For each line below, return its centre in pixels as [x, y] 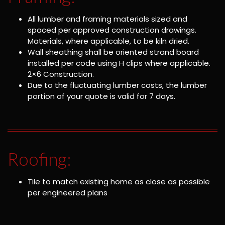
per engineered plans [68, 193]
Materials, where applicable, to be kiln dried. [108, 41]
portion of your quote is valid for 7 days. [101, 96]
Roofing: [39, 159]
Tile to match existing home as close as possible [119, 182]
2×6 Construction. [61, 74]
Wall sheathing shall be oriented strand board [113, 52]
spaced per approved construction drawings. [112, 30]
